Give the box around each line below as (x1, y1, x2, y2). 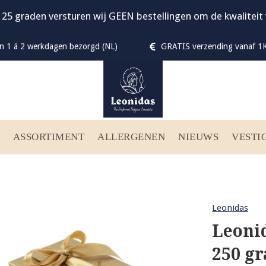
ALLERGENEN (97, 131, 165, 142)
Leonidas (212, 202, 248, 213)
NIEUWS (178, 131, 218, 142)
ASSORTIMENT (12, 131, 84, 142)
